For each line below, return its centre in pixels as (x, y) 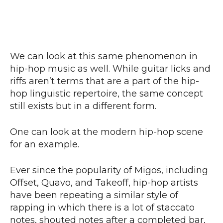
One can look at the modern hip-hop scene (107, 132)
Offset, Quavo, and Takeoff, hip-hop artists (104, 183)
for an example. (46, 145)
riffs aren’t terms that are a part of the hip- (105, 81)
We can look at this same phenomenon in (104, 56)
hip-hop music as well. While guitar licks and (110, 69)
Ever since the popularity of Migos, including (109, 170)
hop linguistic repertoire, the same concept (107, 94)
